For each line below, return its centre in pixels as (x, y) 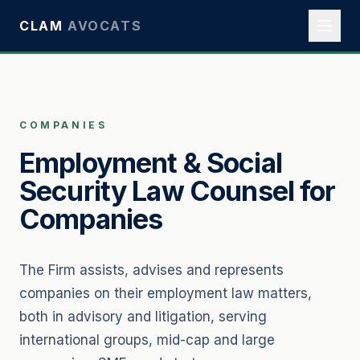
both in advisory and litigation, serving (143, 317)
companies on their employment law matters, (166, 293)
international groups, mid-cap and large (147, 340)
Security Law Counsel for (178, 191)
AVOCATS (105, 26)
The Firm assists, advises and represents (151, 270)
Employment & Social (151, 163)
